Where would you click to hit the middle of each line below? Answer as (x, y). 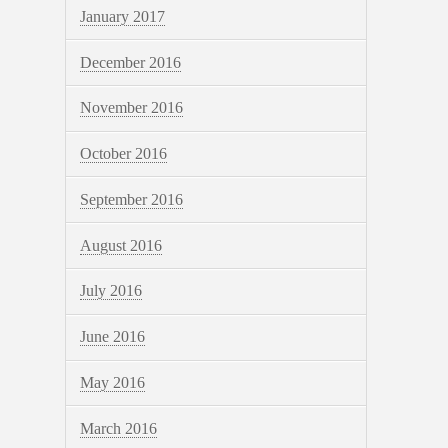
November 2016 (131, 108)
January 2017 (122, 16)
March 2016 (118, 428)
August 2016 (120, 245)
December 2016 (130, 62)
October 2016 (123, 154)
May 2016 (112, 382)
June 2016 (112, 337)
